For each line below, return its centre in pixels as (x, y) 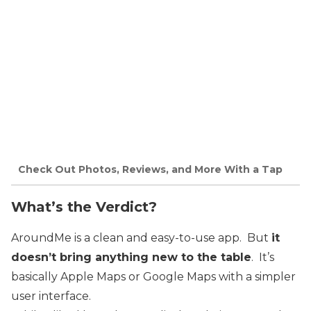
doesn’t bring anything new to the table (131, 257)
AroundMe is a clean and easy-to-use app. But (141, 238)
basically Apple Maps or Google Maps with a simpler (153, 277)
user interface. (51, 296)
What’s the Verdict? (84, 207)
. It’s (263, 257)
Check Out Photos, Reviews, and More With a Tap (150, 170)
